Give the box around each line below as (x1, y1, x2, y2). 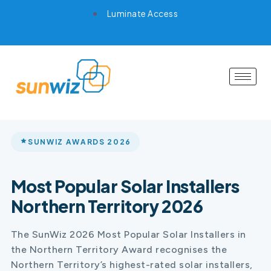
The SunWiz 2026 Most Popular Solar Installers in (10, 228, 246, 240)
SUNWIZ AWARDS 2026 (27, 137, 132, 146)
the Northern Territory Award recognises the (10, 243, 227, 255)
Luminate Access (106, 8, 178, 19)
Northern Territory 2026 (10, 195, 203, 217)
